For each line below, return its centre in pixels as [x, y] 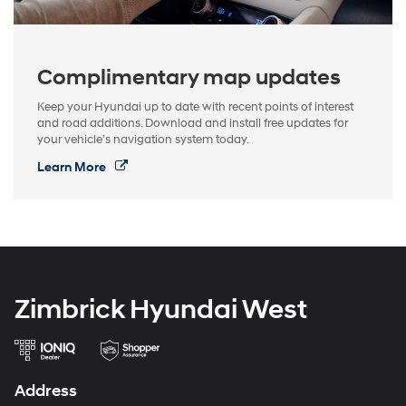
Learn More [73, 168]
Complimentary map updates [189, 78]
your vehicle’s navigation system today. [143, 140]
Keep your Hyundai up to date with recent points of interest [195, 107]
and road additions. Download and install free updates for [193, 124]
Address [46, 391]
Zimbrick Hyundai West [161, 310]
